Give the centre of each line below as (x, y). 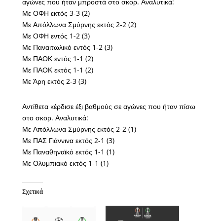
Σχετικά (32, 191)
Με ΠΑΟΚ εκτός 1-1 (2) (57, 70)
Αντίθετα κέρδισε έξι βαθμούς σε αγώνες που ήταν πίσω (109, 106)
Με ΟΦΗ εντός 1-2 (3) (56, 36)
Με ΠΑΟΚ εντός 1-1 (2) (57, 58)
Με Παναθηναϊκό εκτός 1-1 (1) (68, 151)
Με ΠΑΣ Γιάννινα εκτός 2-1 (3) (68, 140)
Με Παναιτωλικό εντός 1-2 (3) (67, 47)
